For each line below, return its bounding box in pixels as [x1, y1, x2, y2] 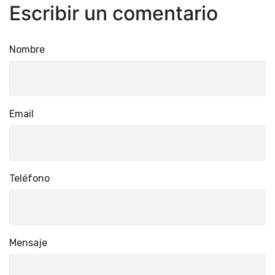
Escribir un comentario [9, 1, 218, 26]
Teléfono [9, 172, 50, 185]
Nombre [9, 44, 45, 56]
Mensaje [9, 237, 47, 249]
